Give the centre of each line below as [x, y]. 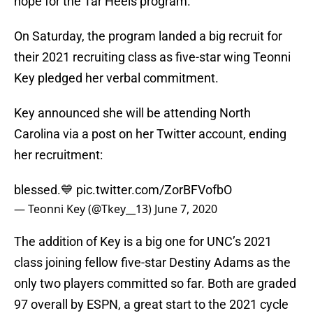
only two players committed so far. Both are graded [155, 284]
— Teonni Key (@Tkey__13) [84, 209]
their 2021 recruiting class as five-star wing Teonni [152, 57]
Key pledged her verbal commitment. [116, 78]
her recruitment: [58, 155]
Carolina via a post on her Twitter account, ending [150, 134]
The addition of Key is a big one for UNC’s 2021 [143, 242]
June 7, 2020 [186, 209]
